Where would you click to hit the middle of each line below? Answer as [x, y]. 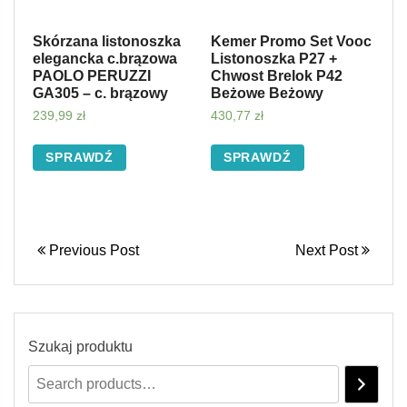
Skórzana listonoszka [107, 42]
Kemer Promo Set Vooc [291, 42]
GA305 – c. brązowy [100, 94]
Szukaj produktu [80, 347]
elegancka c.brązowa [105, 59]
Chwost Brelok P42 [276, 76]
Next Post [328, 251]
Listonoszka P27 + [273, 59]
